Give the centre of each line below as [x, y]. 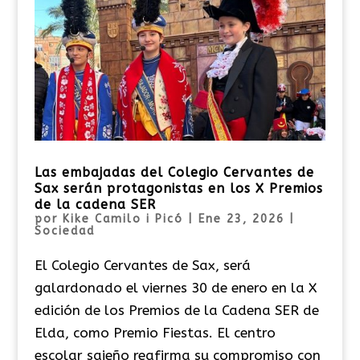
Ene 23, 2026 [241, 219]
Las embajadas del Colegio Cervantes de [174, 172]
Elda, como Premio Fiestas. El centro [155, 332]
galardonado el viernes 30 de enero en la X [175, 287]
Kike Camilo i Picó [123, 219]
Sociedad [64, 231]
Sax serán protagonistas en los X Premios [178, 188]
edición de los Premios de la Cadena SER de [176, 310]
